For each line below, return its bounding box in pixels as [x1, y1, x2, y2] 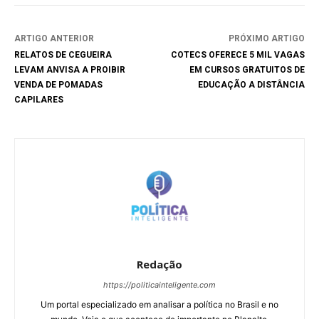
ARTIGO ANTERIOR [14, 33, 94, 44]
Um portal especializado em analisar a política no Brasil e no [41, 299, 278, 310]
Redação [137, 257, 182, 272]
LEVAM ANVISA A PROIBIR [14, 65, 125, 75]
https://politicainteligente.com [103, 280, 216, 291]
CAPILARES [14, 95, 63, 105]
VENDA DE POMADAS [14, 80, 103, 90]
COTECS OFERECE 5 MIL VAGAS [170, 50, 305, 61]
